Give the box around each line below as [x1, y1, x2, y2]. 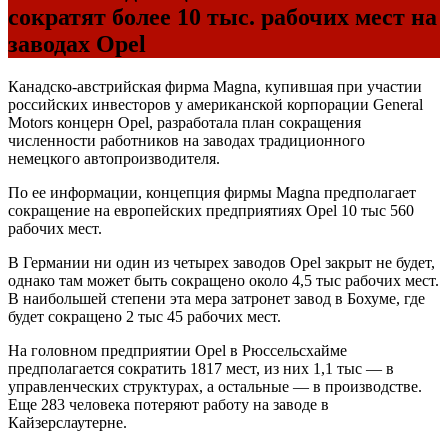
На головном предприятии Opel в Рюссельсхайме [8, 341, 347, 359]
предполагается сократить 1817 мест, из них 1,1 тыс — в [8, 359, 394, 377]
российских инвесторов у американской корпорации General [8, 95, 423, 113]
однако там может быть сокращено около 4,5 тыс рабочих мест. [8, 271, 439, 289]
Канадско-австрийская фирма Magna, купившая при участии [8, 77, 422, 95]
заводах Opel [8, 31, 146, 58]
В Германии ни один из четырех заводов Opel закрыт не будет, [8, 253, 435, 271]
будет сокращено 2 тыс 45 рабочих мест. [8, 307, 281, 325]
